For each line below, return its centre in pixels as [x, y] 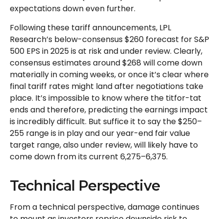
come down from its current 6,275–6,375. [89, 157]
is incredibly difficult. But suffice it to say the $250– [106, 122]
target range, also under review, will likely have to [104, 145]
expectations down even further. [73, 9]
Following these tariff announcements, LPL [90, 28]
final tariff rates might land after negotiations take [107, 87]
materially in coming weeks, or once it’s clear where [109, 75]
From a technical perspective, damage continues [105, 207]
